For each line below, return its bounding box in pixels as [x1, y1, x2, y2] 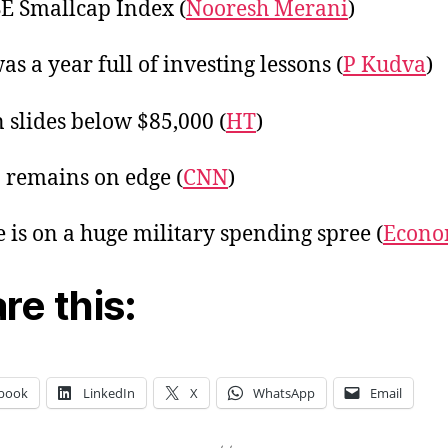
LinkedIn [83, 384, 135, 403]
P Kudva [343, 52, 426, 80]
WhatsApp [253, 384, 315, 403]
